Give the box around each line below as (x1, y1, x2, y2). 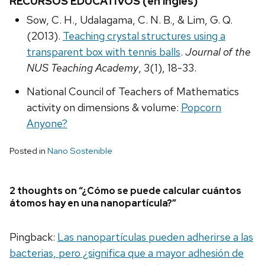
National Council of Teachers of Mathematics (26, 84, 239, 98)
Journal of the (185, 45, 251, 59)
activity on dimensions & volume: (26, 100, 181, 114)
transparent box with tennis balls (26, 45, 180, 59)
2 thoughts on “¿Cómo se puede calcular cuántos (9, 184, 241, 197)
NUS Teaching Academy (26, 61, 138, 75)
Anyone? (26, 116, 67, 130)
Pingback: (9, 230, 57, 244)
